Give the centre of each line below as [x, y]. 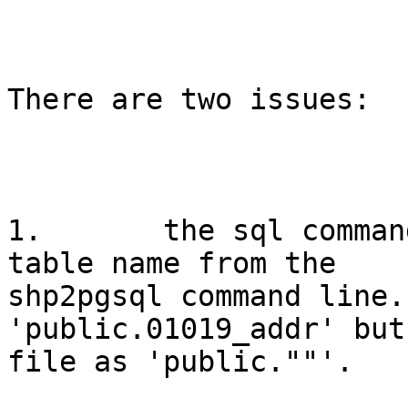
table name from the [172, 264]
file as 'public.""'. [180, 362]
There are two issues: [198, 100]
